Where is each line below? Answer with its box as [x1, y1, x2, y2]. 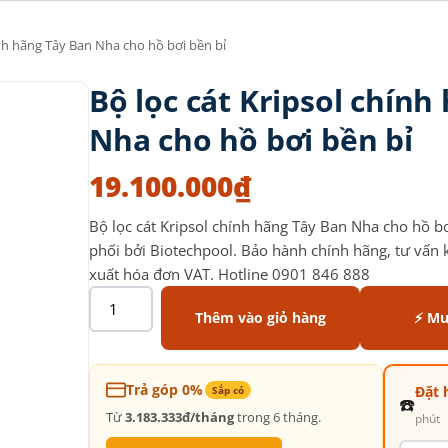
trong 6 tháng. [234, 408, 321, 426]
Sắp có [212, 383, 244, 397]
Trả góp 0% [126, 380, 203, 399]
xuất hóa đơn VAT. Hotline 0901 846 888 [89, 264, 370, 284]
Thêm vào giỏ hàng [194, 308, 326, 327]
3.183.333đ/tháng [125, 408, 234, 426]
